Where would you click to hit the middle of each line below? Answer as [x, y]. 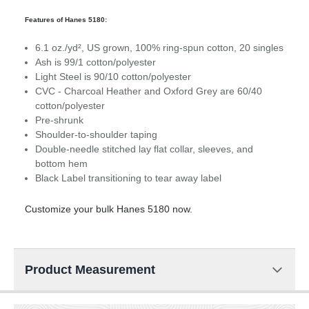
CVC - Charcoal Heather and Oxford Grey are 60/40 [149, 91]
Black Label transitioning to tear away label [128, 178]
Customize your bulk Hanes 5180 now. [109, 209]
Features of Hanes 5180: [66, 19]
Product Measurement [90, 269]
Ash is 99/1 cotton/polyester [96, 62]
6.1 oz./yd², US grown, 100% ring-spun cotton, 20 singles [159, 47]
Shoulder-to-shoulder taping [96, 134]
